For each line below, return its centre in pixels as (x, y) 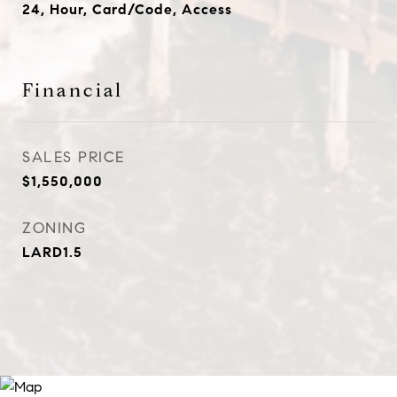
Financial (73, 90)
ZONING (54, 228)
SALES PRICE (74, 157)
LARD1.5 (52, 252)
